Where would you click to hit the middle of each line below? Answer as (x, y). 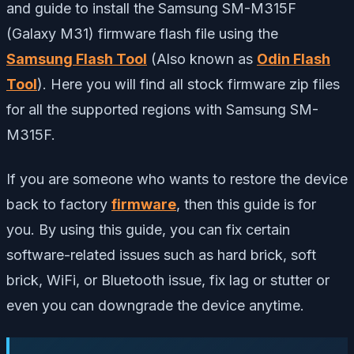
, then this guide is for (246, 204)
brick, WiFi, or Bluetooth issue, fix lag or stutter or (168, 280)
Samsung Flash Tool (77, 58)
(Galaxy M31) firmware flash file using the (142, 33)
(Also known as (202, 58)
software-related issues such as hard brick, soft (161, 254)
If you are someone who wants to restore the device (177, 179)
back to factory (59, 204)
